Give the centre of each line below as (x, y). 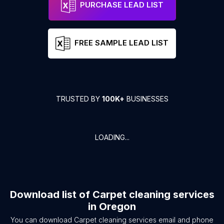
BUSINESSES (146, 99)
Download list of (51, 194)
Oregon (117, 206)
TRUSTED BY (79, 99)
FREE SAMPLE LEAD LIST (121, 43)
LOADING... (112, 137)
